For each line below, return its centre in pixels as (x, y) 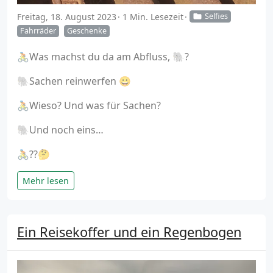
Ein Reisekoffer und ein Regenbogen (129, 232)
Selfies (216, 16)
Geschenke (87, 31)
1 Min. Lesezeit (153, 16)
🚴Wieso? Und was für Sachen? (89, 106)
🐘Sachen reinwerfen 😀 (74, 81)
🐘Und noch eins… (60, 130)
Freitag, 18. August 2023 (67, 16)
